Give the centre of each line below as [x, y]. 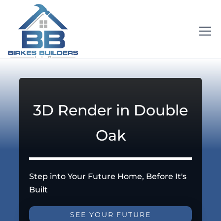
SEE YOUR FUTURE [110, 214]
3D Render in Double [110, 110]
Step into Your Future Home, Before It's [108, 176]
